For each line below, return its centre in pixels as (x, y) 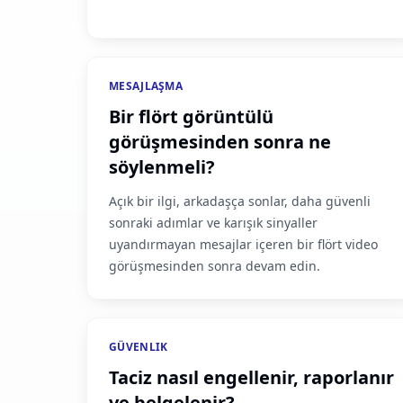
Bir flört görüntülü (191, 116)
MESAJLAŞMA (146, 86)
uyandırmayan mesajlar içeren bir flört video (243, 244)
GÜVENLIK (139, 347)
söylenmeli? (162, 167)
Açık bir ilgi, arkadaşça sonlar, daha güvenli (240, 201)
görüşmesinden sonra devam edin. (215, 266)
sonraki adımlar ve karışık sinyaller (213, 223)
